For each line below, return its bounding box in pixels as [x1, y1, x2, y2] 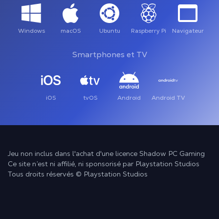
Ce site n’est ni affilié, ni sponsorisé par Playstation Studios [8, 159, 199, 168]
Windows [18, 27, 45, 35]
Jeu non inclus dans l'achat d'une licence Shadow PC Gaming [8, 149, 205, 158]
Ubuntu [99, 27, 120, 35]
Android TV [152, 94, 185, 102]
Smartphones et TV [72, 49, 147, 60]
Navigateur [172, 27, 204, 35]
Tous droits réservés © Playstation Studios [8, 170, 148, 178]
